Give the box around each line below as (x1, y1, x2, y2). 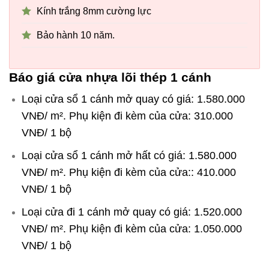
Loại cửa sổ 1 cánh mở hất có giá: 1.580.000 (21, 150, 237, 162)
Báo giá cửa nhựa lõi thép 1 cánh (9, 70, 215, 84)
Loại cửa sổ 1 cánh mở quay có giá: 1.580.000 (21, 93, 245, 106)
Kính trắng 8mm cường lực (37, 6, 154, 17)
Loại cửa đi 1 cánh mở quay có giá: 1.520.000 (21, 205, 242, 218)
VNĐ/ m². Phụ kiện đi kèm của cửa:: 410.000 (21, 166, 236, 179)
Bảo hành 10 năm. (37, 30, 115, 41)
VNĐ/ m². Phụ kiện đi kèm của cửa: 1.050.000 (21, 222, 242, 235)
